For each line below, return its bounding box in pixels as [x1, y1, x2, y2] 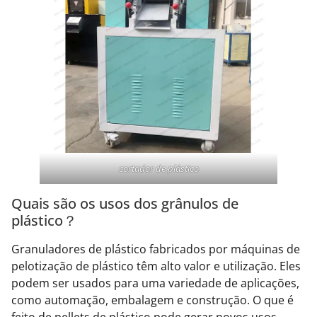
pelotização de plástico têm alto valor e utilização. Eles [11, 258, 301, 274]
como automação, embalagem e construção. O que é [11, 292, 294, 308]
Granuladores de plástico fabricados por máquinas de [11, 241, 300, 257]
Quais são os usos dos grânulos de [11, 193, 238, 213]
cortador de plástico [118, 161, 199, 175]
